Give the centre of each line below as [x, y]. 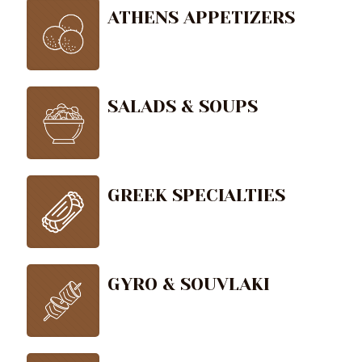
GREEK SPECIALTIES [196, 195]
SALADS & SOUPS [183, 106]
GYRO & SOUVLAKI [189, 284]
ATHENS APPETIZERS [201, 17]
